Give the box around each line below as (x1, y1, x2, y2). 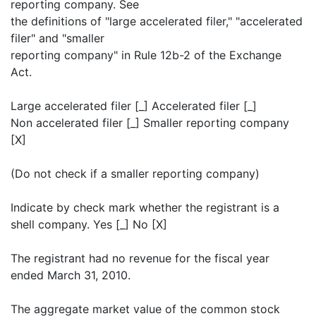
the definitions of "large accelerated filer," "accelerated (11, 14, 303, 28)
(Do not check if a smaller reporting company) (11, 166, 260, 181)
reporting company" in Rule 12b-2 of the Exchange (11, 48, 281, 62)
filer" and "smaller (11, 31, 104, 45)
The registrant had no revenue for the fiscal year (11, 251, 269, 265)
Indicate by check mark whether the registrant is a (11, 200, 279, 214)
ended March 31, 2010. (11, 268, 130, 282)
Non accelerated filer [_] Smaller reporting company (11, 116, 289, 130)
